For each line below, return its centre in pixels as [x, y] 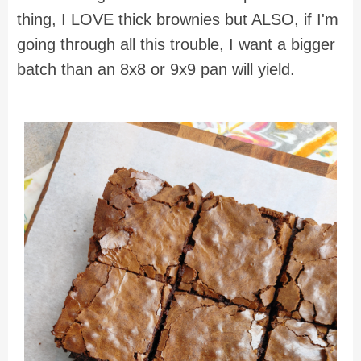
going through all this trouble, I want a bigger [176, 45]
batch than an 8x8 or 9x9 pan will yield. [158, 70]
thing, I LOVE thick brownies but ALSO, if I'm [178, 20]
